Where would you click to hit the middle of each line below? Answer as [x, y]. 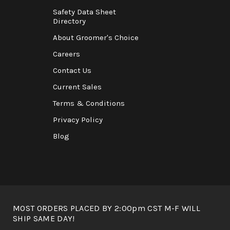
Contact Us [72, 70]
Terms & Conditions [89, 103]
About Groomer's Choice [95, 37]
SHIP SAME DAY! [44, 218]
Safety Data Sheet [84, 12]
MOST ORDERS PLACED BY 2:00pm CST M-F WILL [107, 208]
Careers [66, 54]
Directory [69, 21]
